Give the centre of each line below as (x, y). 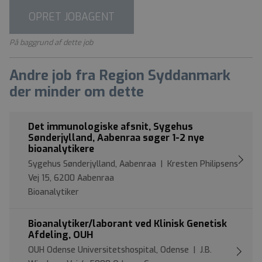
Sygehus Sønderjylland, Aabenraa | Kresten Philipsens (133, 164)
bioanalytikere (61, 149)
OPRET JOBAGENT (72, 17)
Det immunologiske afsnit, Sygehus (111, 126)
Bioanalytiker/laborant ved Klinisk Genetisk (127, 223)
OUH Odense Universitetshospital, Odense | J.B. (120, 250)
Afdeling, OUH (61, 235)
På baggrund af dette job (51, 42)
